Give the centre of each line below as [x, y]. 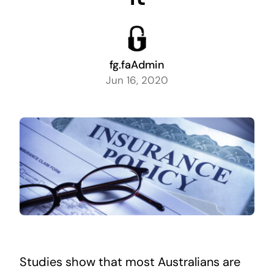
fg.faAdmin [137, 65]
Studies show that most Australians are [130, 262]
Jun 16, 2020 [137, 80]
